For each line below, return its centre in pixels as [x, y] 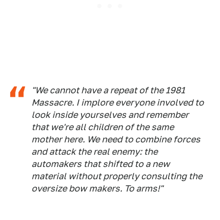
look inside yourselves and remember [110, 115]
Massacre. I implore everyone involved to [118, 103]
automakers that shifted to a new [101, 164]
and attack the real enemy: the [95, 152]
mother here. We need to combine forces [116, 139]
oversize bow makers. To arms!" [97, 189]
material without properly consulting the [117, 176]
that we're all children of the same [103, 127]
